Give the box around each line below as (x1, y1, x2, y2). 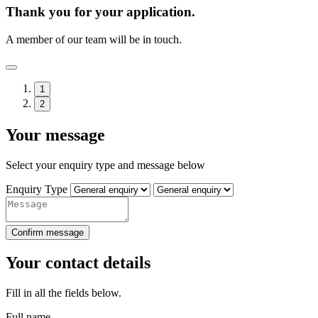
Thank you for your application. (6, 4, 195, 19)
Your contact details (6, 253, 150, 273)
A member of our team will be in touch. (6, 33, 182, 45)
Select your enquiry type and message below (6, 158, 205, 171)
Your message (6, 125, 105, 144)
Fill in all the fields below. (6, 287, 121, 300)
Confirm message (11, 226, 84, 238)
